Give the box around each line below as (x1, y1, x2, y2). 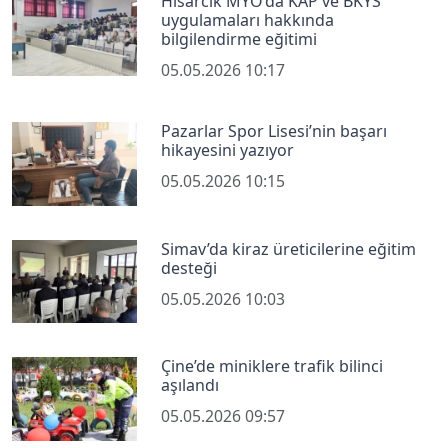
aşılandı (161, 374, 220, 397)
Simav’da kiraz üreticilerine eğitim (161, 237, 417, 260)
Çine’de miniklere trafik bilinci (161, 355, 384, 378)
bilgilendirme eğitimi (161, 28, 318, 51)
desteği (161, 256, 218, 279)
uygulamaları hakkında (161, 9, 335, 32)
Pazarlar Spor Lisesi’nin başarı (161, 120, 388, 143)
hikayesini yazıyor (161, 139, 295, 162)
